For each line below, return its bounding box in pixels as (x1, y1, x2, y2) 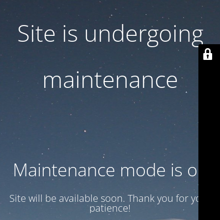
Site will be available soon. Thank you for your (9, 192, 211, 205)
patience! (89, 201, 131, 215)
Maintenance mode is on (12, 158, 208, 182)
